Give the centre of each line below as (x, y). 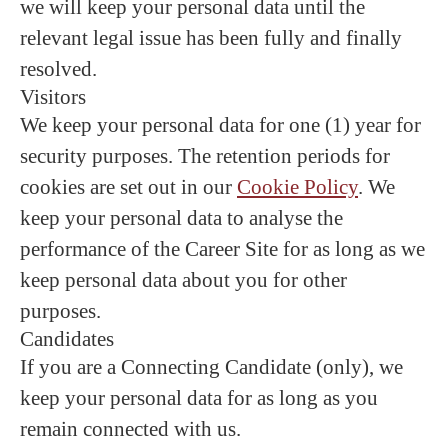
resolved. (58, 69)
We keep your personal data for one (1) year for (220, 125)
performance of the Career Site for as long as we (222, 249)
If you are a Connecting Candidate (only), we (211, 367)
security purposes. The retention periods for (205, 156)
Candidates (67, 339)
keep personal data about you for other (183, 280)
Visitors (53, 97)
